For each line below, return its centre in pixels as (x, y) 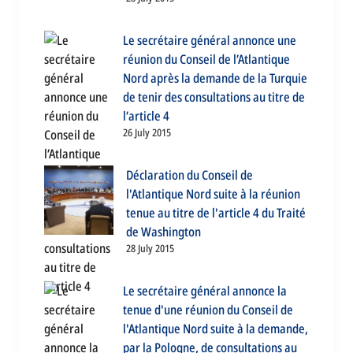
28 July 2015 (150, 249)
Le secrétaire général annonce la (205, 291)
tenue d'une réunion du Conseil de (208, 310)
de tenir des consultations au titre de (214, 97)
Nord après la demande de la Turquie (215, 78)
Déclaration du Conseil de (190, 175)
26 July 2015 (147, 133)
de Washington (163, 232)
